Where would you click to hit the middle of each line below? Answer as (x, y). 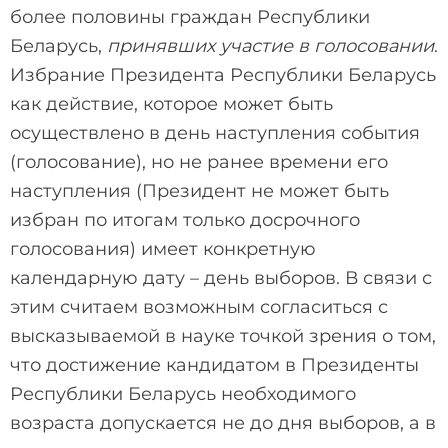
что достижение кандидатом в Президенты (214, 364)
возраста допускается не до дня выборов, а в (223, 422)
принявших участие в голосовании (270, 45)
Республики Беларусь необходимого (183, 393)
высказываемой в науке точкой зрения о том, (223, 335)
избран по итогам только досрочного (185, 219)
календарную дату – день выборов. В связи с (221, 277)
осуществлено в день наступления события (215, 132)
